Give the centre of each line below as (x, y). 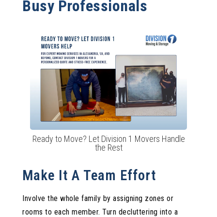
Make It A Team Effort (89, 175)
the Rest (108, 147)
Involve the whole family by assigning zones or (98, 198)
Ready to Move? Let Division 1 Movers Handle (108, 139)
